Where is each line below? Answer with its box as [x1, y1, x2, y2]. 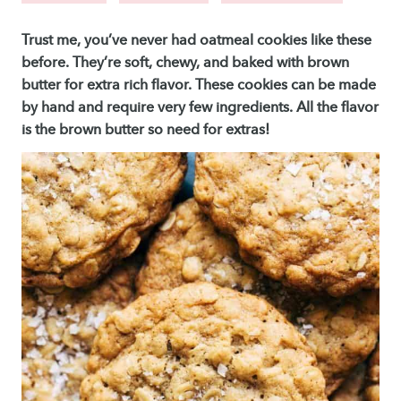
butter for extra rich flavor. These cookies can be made [21, 76, 376, 93]
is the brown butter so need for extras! [21, 121, 269, 138]
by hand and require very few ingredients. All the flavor [21, 98, 379, 115]
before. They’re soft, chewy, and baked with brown [21, 54, 349, 71]
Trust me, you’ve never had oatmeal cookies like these [21, 31, 371, 48]
